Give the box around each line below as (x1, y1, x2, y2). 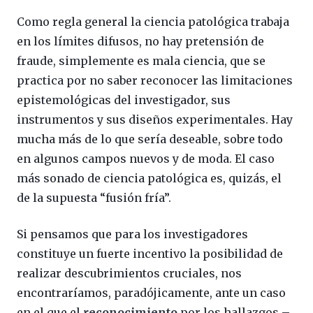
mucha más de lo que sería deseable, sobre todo (17, 132, 283, 146)
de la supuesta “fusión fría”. (17, 191, 171, 205)
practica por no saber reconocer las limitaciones (17, 73, 293, 87)
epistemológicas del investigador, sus (17, 93, 231, 107)
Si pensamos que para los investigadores (17, 227, 248, 241)
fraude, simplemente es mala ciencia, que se (17, 54, 265, 68)
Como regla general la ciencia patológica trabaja (17, 15, 289, 29)
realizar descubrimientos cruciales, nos (17, 266, 242, 280)
